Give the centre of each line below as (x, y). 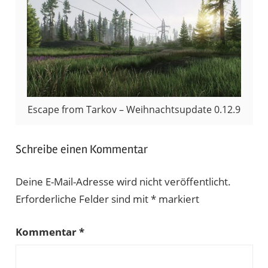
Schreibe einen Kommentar (81, 149)
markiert (177, 199)
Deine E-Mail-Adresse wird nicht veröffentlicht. (123, 182)
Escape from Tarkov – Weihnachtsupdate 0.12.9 (134, 110)
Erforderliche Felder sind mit (83, 199)
